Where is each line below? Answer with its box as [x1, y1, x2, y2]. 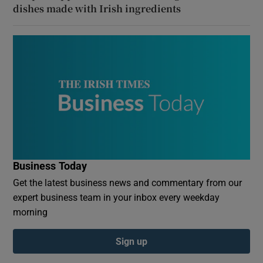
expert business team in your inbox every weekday [13, 193, 220, 203]
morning [13, 207, 48, 217]
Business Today [13, 161, 87, 172]
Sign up [116, 237, 147, 247]
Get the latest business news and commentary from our [13, 178, 242, 188]
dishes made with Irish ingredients [13, 2, 181, 16]
